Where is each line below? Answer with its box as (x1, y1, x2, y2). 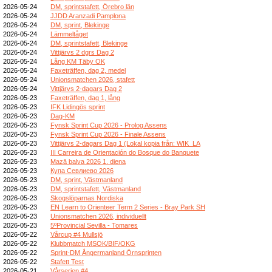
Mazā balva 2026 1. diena (50, 157, 126, 165)
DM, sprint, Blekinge (50, 21, 109, 29)
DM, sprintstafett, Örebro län (50, 2, 134, 10)
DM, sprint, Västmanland (50, 175, 123, 183)
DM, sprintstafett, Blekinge (50, 39, 127, 47)
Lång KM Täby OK (50, 57, 105, 65)
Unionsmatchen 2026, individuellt (50, 212, 146, 220)
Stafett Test (50, 257, 84, 265)
